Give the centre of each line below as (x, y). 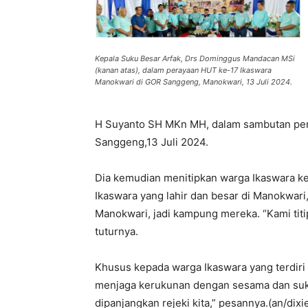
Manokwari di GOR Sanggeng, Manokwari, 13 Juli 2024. (194, 82)
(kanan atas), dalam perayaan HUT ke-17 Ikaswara (183, 70)
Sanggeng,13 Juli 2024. (152, 142)
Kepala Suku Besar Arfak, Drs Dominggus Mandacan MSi (195, 58)
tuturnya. (117, 231)
